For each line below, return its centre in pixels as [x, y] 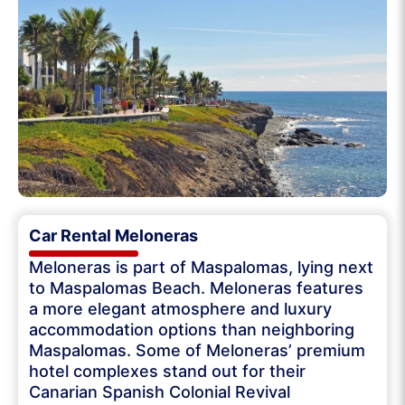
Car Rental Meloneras [113, 235]
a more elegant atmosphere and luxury [180, 308]
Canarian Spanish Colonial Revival [160, 391]
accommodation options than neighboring [192, 329]
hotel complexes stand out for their [167, 371]
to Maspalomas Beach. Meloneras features [196, 287]
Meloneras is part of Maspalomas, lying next [201, 267]
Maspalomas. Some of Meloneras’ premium [197, 350]
